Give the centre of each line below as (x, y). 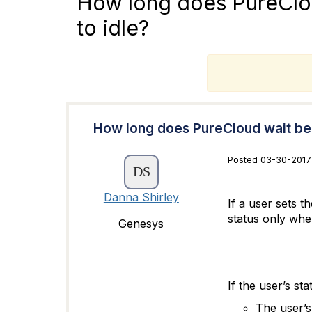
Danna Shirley (141, 197)
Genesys (141, 224)
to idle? (113, 28)
